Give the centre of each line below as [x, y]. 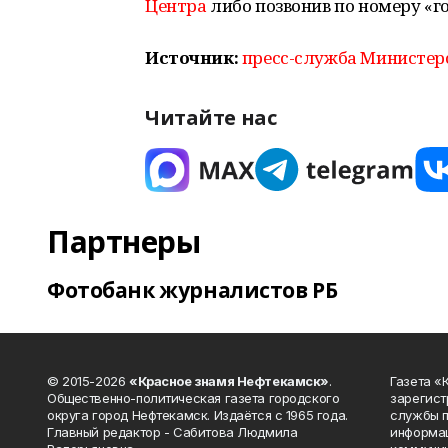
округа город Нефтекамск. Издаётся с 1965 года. [197, 415]
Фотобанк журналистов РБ [192, 290]
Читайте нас [211, 117]
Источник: [192, 57]
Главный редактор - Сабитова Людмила [172, 432]
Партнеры [124, 241]
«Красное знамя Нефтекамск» [229, 381]
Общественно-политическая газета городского [193, 398]
